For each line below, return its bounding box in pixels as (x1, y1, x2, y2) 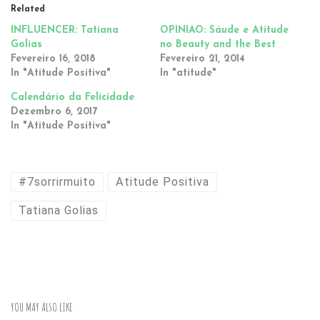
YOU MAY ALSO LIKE (11, 299, 72, 315)
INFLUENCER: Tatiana (11, 25, 119, 36)
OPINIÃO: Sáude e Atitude (160, 25, 289, 36)
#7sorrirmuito (19, 174, 96, 189)
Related (11, 5, 45, 14)
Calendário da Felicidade (11, 92, 134, 104)
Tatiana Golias (19, 204, 99, 218)
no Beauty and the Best (160, 39, 276, 51)
